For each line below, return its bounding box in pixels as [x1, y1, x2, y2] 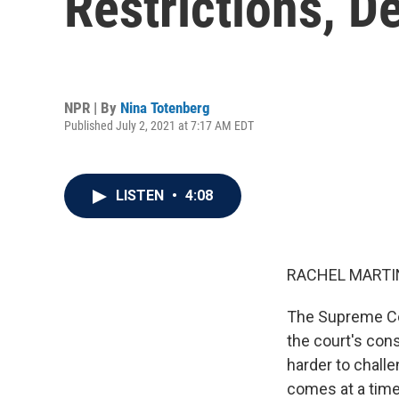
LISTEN [116, 187, 167, 204]
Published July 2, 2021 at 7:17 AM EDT [64, 118, 254, 133]
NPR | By [64, 98, 120, 117]
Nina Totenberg [120, 98, 210, 117]
